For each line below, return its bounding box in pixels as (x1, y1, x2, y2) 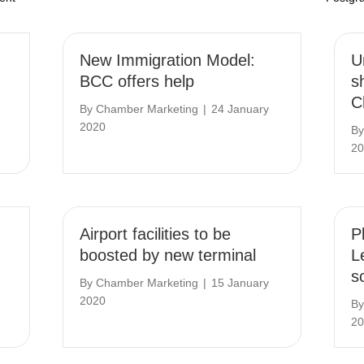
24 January (211, 102, 270, 116)
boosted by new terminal (80, 246, 257, 265)
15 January (211, 276, 270, 290)
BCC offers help (80, 72, 195, 91)
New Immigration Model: (80, 51, 256, 70)
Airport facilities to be (80, 225, 232, 244)
